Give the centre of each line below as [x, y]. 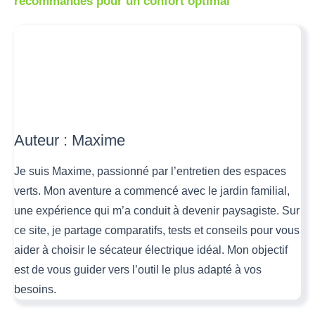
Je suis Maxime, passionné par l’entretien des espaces [150, 171]
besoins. [35, 289]
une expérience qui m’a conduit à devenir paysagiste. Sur [157, 210]
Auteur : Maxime [70, 140]
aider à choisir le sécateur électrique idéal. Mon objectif [151, 250]
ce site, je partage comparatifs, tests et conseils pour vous [157, 230]
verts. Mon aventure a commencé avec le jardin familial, [152, 191]
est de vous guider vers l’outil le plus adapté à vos [138, 269]
